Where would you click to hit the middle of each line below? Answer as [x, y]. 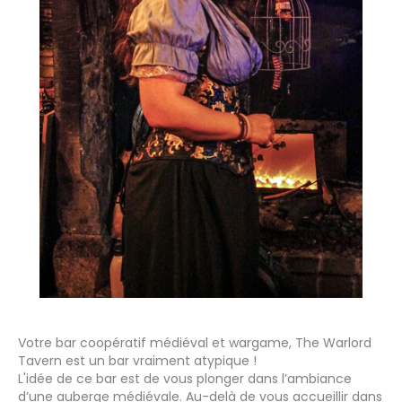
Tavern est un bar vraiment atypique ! [137, 360]
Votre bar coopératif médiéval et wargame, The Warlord [195, 342]
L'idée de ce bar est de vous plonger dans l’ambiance [185, 378]
